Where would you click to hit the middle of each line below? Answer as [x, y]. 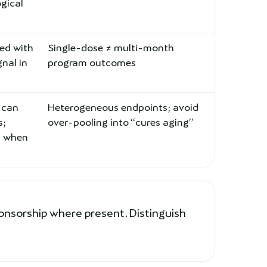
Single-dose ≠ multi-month [111, 48]
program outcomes [92, 63]
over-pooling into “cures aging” [121, 122]
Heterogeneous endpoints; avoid [123, 107]
